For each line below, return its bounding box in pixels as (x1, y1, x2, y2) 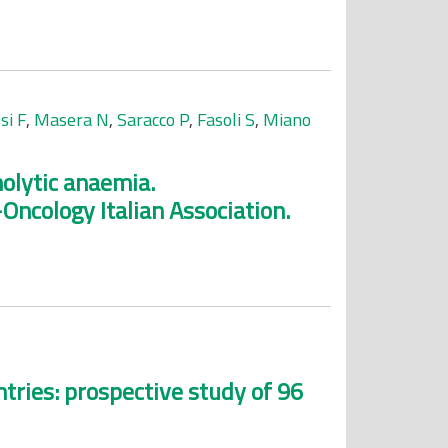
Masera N (34, 106, 109, 133)
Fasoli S (197, 106, 255, 133)
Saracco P (117, 106, 189, 133)
